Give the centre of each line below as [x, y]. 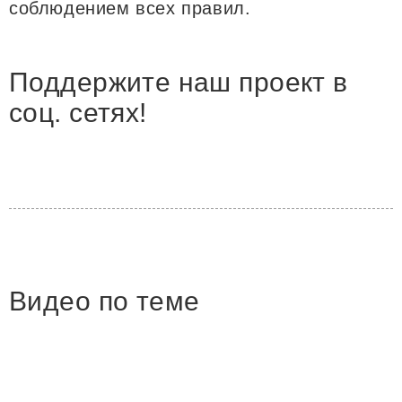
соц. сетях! [78, 112]
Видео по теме [105, 301]
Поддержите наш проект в [179, 82]
